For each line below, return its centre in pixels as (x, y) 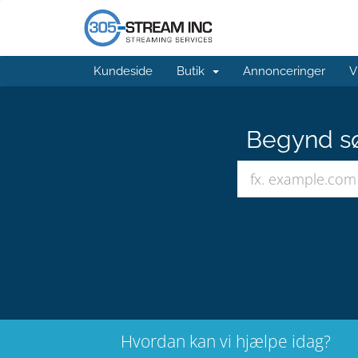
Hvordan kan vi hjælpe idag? (225, 341)
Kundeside (123, 71)
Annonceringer (284, 71)
